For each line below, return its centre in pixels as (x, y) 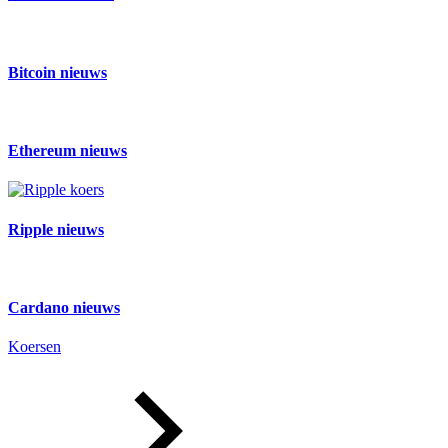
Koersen (34, 347)
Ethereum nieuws (67, 151)
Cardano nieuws (64, 308)
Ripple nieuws (56, 229)
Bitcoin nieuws (57, 72)
